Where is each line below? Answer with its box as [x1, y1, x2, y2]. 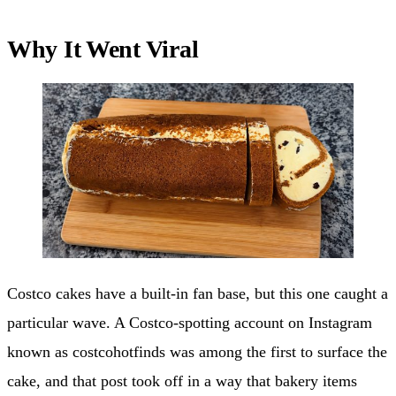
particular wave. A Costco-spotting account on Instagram [7, 314, 372, 332]
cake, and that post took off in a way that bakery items [7, 372, 357, 391]
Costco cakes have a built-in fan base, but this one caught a [7, 285, 388, 303]
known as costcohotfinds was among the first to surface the [7, 343, 387, 362]
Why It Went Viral [7, 35, 199, 64]
